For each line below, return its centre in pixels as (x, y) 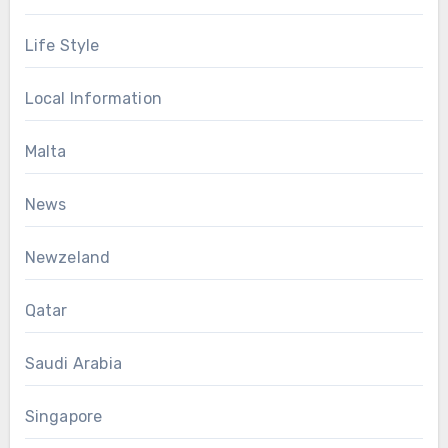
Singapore (63, 417)
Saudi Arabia (73, 364)
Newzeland (67, 258)
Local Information (93, 99)
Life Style (62, 46)
